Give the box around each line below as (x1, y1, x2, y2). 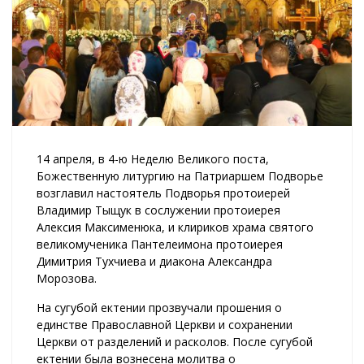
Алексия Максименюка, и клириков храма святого (37, 219, 314, 235)
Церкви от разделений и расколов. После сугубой (37, 333, 313, 349)
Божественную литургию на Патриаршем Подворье (37, 167, 323, 184)
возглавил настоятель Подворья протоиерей (37, 184, 290, 201)
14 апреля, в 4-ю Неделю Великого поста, (37, 150, 269, 167)
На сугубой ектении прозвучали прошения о (37, 299, 282, 315)
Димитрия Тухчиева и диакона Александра (37, 253, 272, 269)
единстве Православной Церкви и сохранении (37, 316, 292, 332)
